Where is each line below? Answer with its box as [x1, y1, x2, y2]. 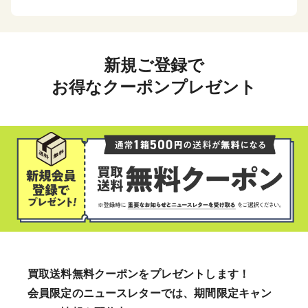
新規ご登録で [104, 56, 204, 76]
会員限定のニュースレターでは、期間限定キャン [27, 286, 272, 300]
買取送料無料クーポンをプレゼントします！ [27, 267, 250, 280]
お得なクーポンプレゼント [52, 78, 256, 98]
